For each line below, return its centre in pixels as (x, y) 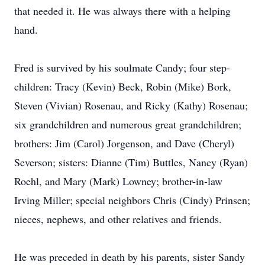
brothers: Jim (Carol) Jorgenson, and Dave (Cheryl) (124, 143)
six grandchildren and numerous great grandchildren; (128, 124)
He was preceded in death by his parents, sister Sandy (130, 257)
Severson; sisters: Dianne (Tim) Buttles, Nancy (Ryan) (131, 162)
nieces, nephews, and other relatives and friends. (118, 219)
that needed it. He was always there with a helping (122, 11)
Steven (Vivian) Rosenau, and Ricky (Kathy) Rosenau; (131, 105)
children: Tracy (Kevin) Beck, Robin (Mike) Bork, (123, 86)
